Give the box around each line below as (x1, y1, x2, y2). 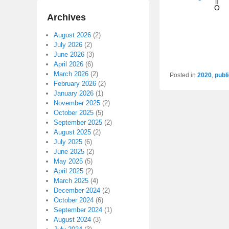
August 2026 (54, 31, 91, 39)
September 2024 (54, 206, 102, 214)
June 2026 (54, 51, 84, 59)
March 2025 (54, 177, 88, 185)
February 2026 (54, 80, 96, 88)
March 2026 (54, 70, 88, 78)
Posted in (170, 72, 196, 79)
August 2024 (54, 216, 91, 224)
